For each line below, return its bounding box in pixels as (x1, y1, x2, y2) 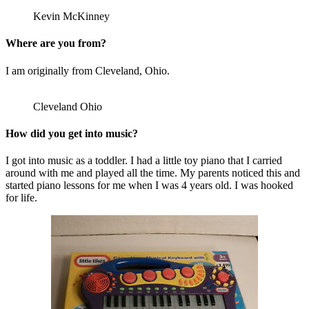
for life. (6, 192, 37, 204)
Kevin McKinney (33, 10, 110, 22)
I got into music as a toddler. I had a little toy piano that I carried (6, 154, 282, 167)
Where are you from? (6, 37, 106, 50)
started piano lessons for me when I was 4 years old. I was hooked (6, 179, 293, 192)
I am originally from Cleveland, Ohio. (6, 64, 170, 77)
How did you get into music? (6, 127, 138, 139)
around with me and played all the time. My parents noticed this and (6, 167, 300, 179)
